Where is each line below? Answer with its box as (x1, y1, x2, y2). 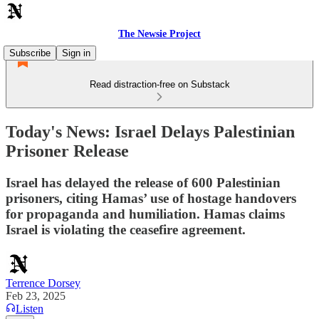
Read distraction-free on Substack (89, 79, 230, 90)
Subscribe (9, 48, 51, 58)
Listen (16, 302, 43, 315)
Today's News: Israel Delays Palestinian (6, 122, 295, 141)
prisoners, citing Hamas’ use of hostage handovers (6, 190, 296, 206)
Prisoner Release (6, 141, 129, 160)
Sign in (62, 48, 90, 58)
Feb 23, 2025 (6, 289, 66, 302)
